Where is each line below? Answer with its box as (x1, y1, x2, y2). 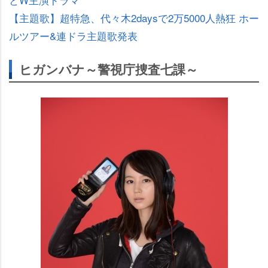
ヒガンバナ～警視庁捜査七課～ (19, 59, 198, 78)
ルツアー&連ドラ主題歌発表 (9, 28, 138, 43)
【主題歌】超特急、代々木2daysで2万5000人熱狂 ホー (9, 10, 259, 25)
